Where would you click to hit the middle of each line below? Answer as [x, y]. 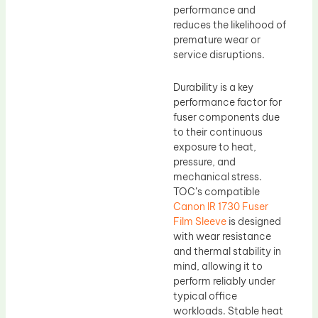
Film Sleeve [200, 221]
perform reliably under [224, 281]
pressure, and [204, 161]
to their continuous [218, 132]
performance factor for [227, 102]
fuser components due [226, 117]
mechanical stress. [218, 176]
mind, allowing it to [218, 266]
